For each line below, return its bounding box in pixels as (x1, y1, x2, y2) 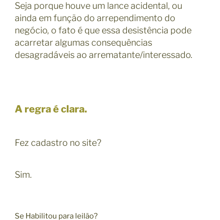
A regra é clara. (15, 103, 87, 115)
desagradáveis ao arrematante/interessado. (15, 49, 192, 60)
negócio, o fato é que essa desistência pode (15, 25, 192, 35)
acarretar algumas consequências (15, 37, 152, 48)
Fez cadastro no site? (15, 137, 101, 148)
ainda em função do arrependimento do (15, 12, 175, 23)
